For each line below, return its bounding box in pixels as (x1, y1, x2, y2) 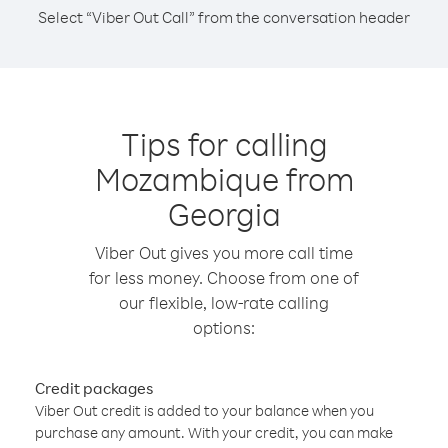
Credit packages (35, 378, 153, 398)
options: (193, 317, 255, 338)
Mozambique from (94, 158, 354, 199)
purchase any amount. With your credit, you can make (35, 423, 393, 442)
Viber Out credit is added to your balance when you (35, 401, 374, 420)
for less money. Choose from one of (89, 267, 359, 288)
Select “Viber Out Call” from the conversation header (38, 7, 410, 27)
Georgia (167, 193, 281, 234)
